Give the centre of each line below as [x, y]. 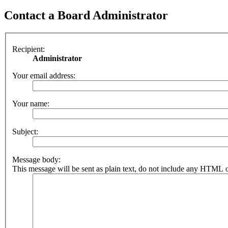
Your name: [31, 103]
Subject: [25, 131]
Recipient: [28, 49]
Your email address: [44, 75]
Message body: [36, 159]
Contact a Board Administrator [86, 16]
